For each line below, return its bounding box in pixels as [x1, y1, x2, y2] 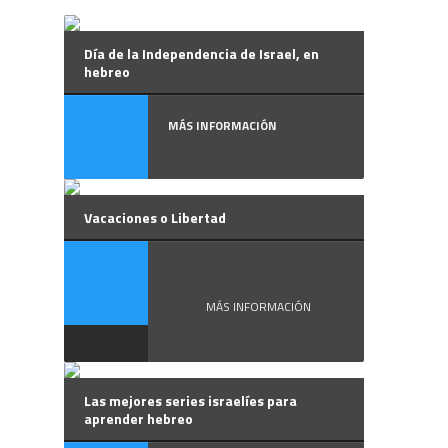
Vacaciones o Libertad [84, 207, 226, 228]
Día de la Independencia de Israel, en [84, 43, 319, 64]
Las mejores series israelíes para [84, 390, 297, 411]
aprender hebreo [84, 408, 193, 429]
